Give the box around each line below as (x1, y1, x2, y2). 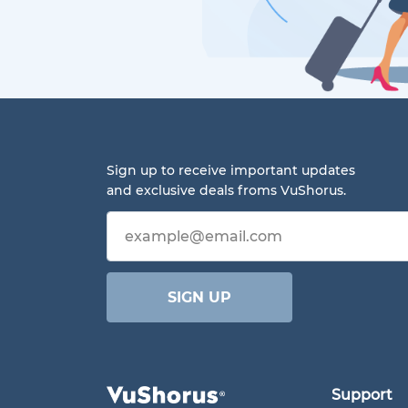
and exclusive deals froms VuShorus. (107, 182, 346, 199)
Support (331, 386, 393, 403)
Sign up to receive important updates (107, 162, 355, 178)
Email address (106, 209, 198, 225)
